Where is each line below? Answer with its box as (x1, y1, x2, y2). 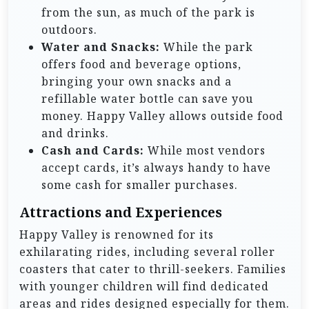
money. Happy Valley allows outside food (41, 108, 283, 123)
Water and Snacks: (41, 39, 160, 54)
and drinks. (41, 125, 109, 141)
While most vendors (144, 142, 266, 158)
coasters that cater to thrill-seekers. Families (19, 261, 286, 277)
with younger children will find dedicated (19, 278, 269, 294)
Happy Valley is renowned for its (19, 226, 214, 242)
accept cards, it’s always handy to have (41, 159, 271, 175)
